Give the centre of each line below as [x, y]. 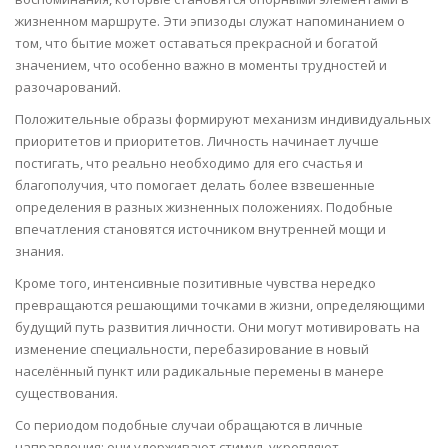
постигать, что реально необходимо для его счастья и [189, 163]
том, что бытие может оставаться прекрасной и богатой [196, 43]
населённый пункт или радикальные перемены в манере [199, 371]
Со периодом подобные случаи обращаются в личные [189, 425]
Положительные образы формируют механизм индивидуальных [223, 119]
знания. [39, 251]
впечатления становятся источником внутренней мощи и [200, 229]
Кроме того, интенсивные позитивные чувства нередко [195, 283]
